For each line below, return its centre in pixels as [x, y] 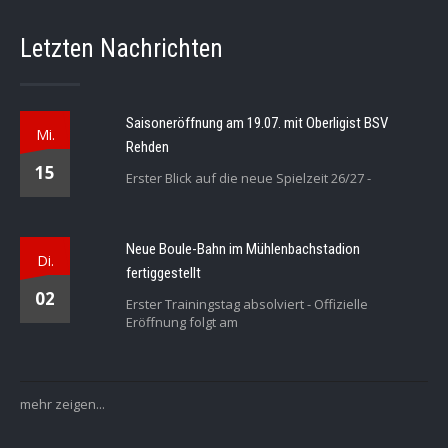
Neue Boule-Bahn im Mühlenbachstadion [243, 249]
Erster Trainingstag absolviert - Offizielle [247, 304]
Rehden [148, 147]
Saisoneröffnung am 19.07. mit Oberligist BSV [257, 123]
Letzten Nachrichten [121, 48]
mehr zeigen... [62, 404]
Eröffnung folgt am [182, 322]
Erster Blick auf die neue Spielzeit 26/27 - [249, 178]
